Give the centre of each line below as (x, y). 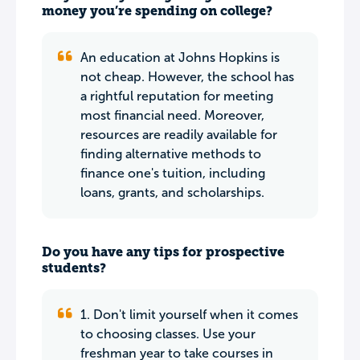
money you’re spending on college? (157, 11)
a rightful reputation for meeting (177, 96)
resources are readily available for (179, 135)
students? (74, 268)
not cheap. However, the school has (187, 77)
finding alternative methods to (171, 154)
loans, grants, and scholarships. (172, 192)
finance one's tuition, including (173, 173)
